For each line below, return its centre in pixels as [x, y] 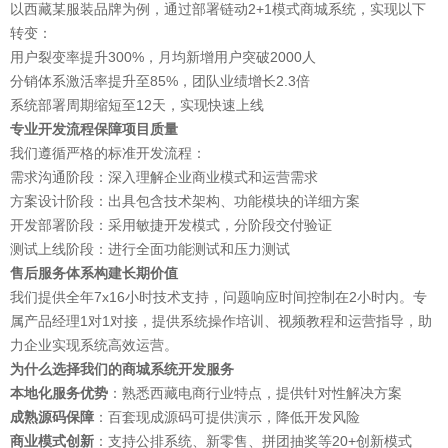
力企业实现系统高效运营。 [94, 345]
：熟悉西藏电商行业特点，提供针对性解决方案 [255, 393]
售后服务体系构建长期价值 [94, 273]
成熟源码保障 [52, 417]
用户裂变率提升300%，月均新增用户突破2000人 [163, 57]
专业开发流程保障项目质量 [94, 129]
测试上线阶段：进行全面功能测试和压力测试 [150, 249]
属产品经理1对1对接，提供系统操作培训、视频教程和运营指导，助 [221, 321]
